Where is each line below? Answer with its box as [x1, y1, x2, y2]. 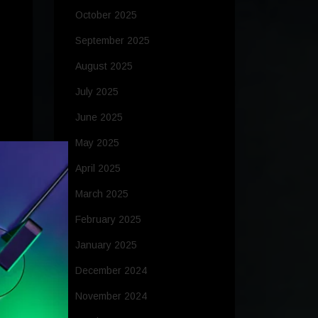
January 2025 [75, 239, 137, 251]
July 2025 [75, 86, 119, 98]
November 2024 [75, 290, 147, 302]
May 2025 [75, 137, 119, 149]
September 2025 [75, 35, 150, 47]
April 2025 [75, 163, 121, 175]
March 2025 [75, 188, 128, 200]
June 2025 [75, 111, 123, 124]
